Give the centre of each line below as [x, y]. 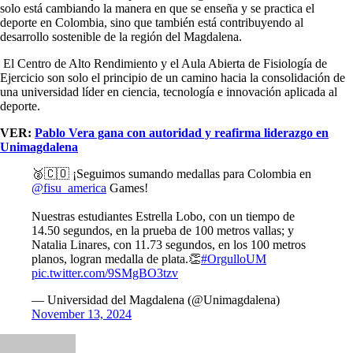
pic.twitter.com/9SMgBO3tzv [105, 273]
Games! [127, 188]
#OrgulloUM [234, 258]
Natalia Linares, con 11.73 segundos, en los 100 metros [169, 244]
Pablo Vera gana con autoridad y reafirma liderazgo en [182, 132]
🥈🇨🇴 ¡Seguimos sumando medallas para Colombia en [171, 173]
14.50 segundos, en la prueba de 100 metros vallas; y [163, 230]
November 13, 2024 [82, 314]
